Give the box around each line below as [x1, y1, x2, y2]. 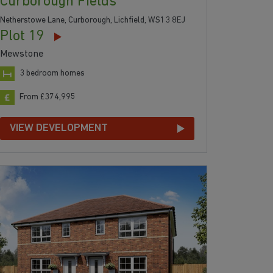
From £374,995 [19, 93, 76, 102]
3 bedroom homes [19, 69, 85, 79]
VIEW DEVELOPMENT [10, 122, 108, 135]
